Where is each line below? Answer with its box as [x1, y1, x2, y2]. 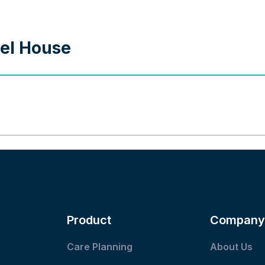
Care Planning [67, 240, 135, 253]
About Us [209, 240, 253, 253]
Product [67, 212, 112, 227]
